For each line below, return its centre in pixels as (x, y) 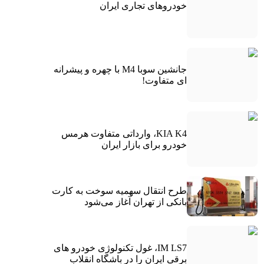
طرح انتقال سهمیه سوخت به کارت (119, 190)
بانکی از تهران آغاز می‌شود (135, 202)
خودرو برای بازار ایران (144, 144)
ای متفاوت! (164, 80)
